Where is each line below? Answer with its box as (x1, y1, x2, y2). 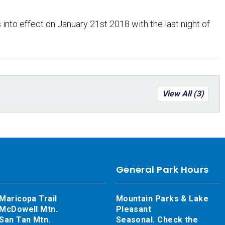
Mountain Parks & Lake (116, 194, 209, 203)
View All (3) (162, 89, 204, 98)
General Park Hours (116, 163, 209, 176)
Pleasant (116, 204, 152, 214)
